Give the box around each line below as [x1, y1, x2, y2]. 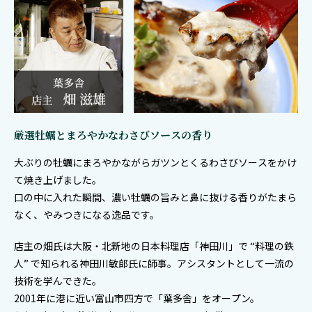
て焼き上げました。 [14, 173, 102, 187]
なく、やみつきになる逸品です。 [14, 208, 159, 222]
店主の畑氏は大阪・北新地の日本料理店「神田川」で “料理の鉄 [14, 239, 294, 253]
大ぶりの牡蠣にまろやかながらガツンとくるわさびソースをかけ [14, 155, 297, 170]
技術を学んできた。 [14, 274, 102, 288]
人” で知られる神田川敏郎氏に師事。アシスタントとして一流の [14, 256, 294, 271]
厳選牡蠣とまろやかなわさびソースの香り [14, 127, 212, 143]
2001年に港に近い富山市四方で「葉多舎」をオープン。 [14, 291, 260, 306]
